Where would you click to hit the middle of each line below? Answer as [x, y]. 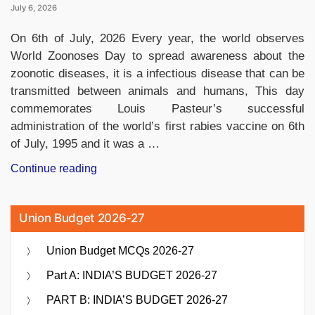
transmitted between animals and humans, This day [157, 91]
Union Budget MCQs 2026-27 [120, 251]
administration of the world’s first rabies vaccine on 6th [157, 127]
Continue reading [54, 169]
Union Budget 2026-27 [82, 218]
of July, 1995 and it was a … [85, 144]
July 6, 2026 [34, 8]
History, [115, 235]
